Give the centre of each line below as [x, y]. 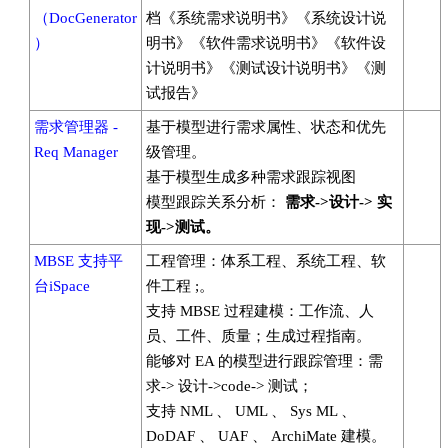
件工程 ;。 [180, 286]
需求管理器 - [76, 127]
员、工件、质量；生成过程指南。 [258, 336]
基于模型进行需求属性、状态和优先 [266, 127]
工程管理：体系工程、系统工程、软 [266, 261]
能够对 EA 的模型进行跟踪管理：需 [264, 361]
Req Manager [76, 152]
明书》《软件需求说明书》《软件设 [266, 43]
